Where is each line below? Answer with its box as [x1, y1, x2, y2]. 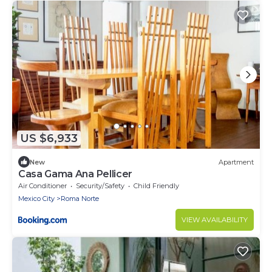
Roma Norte [61, 194, 99, 203]
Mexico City [18, 194, 55, 203]
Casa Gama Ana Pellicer [18, 168, 132, 180]
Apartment [219, 157, 254, 166]
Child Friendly [134, 182, 179, 191]
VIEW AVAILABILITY [182, 216, 248, 225]
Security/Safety [76, 182, 124, 191]
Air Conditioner [18, 182, 67, 191]
